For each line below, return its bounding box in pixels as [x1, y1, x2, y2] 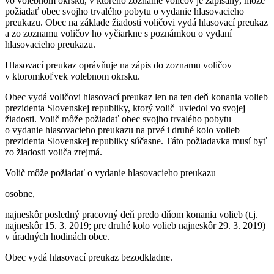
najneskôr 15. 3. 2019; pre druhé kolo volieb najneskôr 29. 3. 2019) [5, 220, 265, 231]
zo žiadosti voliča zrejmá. [5, 146, 102, 157]
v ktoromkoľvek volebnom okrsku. [5, 70, 140, 81]
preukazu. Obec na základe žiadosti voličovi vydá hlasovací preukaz [5, 17, 268, 28]
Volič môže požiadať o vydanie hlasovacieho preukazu [5, 167, 216, 178]
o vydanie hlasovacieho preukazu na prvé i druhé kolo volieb [5, 124, 240, 135]
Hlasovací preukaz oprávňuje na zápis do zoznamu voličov [5, 59, 232, 70]
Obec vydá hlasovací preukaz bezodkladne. [5, 251, 172, 262]
